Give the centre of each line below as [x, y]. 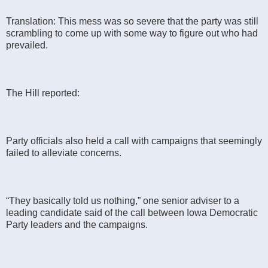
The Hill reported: [43, 93]
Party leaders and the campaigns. [77, 224]
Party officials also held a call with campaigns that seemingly [134, 141]
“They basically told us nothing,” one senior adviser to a [123, 200]
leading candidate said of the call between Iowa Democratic [132, 212]
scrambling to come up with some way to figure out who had [132, 33]
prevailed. [27, 45]
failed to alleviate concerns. [64, 153]
